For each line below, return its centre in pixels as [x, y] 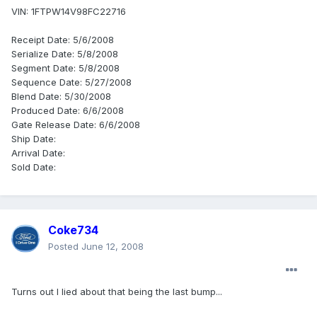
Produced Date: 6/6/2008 [68, 111]
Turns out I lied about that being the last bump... [117, 292]
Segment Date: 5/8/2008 [65, 68]
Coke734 [73, 230]
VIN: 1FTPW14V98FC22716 [69, 12]
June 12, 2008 [113, 247]
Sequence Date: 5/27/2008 [71, 82]
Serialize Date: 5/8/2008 [65, 54]
